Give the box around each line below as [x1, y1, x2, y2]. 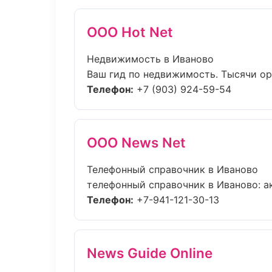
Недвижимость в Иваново [87, 53, 214, 65]
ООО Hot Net [87, 24, 173, 40]
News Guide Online [87, 245, 212, 261]
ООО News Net [87, 134, 186, 151]
